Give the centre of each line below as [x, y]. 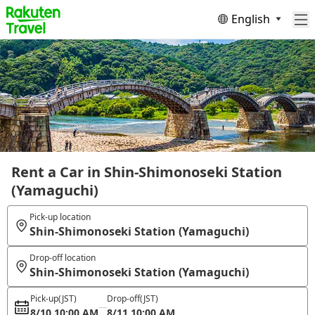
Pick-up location [60, 217]
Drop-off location [62, 258]
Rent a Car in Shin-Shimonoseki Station [147, 172]
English [251, 19]
